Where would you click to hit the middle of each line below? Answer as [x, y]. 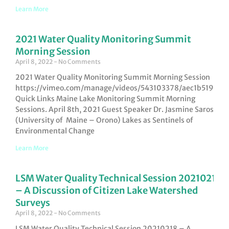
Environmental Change [55, 131]
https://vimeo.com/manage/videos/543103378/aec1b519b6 [119, 88]
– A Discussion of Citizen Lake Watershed [107, 191]
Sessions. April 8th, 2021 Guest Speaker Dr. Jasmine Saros [114, 110]
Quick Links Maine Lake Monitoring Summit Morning [105, 99]
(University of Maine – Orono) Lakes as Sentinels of [104, 120]
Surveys [33, 203]
